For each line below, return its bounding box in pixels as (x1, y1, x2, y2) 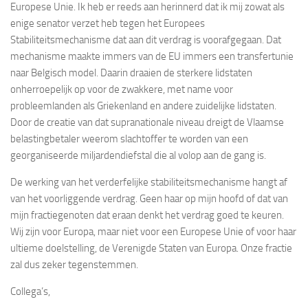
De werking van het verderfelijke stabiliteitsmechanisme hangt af (10, 175, 287, 188)
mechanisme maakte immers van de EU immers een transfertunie (10, 49, 294, 63)
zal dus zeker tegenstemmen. (10, 258, 138, 271)
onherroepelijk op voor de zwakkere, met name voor (10, 82, 233, 96)
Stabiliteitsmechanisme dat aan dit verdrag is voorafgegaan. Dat (10, 33, 281, 46)
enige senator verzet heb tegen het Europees (10, 16, 205, 30)
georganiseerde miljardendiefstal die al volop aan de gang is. (10, 148, 266, 162)
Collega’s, (10, 285, 50, 298)
